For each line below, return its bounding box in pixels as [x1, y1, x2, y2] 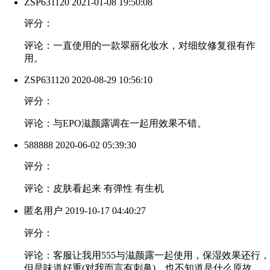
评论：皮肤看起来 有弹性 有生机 [24, 183, 164, 194]
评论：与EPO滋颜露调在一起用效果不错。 [24, 118, 207, 129]
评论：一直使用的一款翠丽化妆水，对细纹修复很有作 [24, 40, 256, 51]
